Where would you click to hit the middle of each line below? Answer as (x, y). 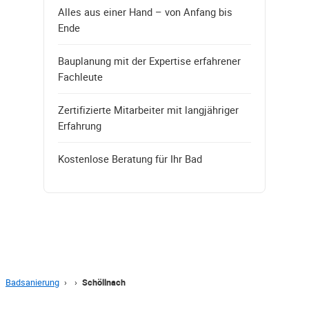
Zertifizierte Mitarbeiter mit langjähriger (148, 109)
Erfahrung (80, 125)
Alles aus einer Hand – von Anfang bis (145, 11)
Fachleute (80, 76)
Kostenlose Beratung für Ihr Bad (130, 158)
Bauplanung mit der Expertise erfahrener (149, 60)
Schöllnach (104, 282)
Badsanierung (32, 282)
